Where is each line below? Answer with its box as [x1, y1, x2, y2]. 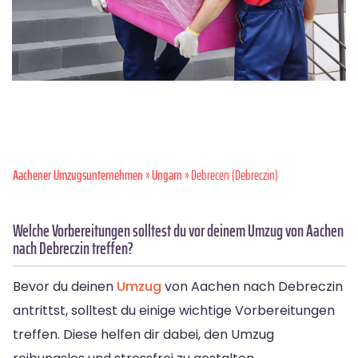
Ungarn [152, 164, 182, 185]
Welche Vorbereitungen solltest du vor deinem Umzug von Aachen [13, 217, 344, 244]
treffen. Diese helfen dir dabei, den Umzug [13, 324, 274, 344]
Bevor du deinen [13, 276, 117, 296]
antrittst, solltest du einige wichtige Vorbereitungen [13, 300, 335, 320]
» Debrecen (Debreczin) [182, 164, 278, 185]
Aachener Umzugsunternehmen [13, 164, 143, 185]
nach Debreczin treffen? [13, 234, 133, 261]
